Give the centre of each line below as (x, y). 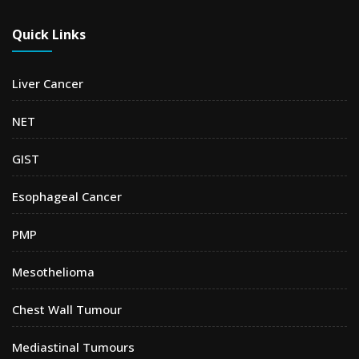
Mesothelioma (53, 272)
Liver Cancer (48, 84)
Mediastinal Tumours (73, 347)
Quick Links (49, 35)
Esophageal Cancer (67, 197)
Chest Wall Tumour (67, 310)
